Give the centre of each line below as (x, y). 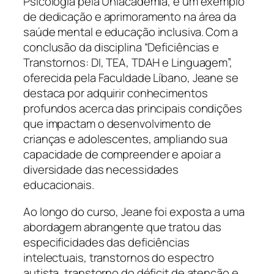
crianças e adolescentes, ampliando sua (126, 139)
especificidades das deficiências (106, 242)
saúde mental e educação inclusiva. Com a (131, 32)
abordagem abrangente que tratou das (122, 227)
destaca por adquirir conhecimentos (116, 93)
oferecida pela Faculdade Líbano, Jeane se (131, 78)
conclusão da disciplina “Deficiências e (121, 47)
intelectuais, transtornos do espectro (119, 257)
